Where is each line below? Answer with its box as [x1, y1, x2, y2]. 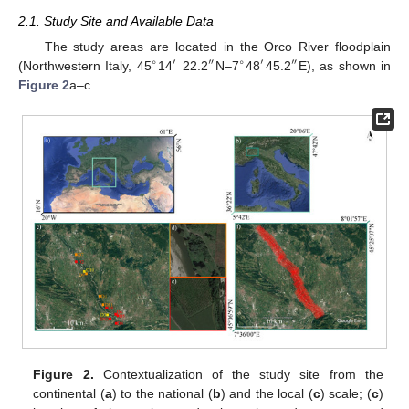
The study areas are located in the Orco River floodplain [44, 38, 391, 54]
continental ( [33, 385, 105, 401]
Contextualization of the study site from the [93, 366, 383, 382]
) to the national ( [111, 385, 213, 401]
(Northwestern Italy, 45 [18, 58, 152, 73]
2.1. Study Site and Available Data [18, 13, 214, 28]
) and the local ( [220, 385, 313, 401]
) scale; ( [320, 385, 372, 401]
